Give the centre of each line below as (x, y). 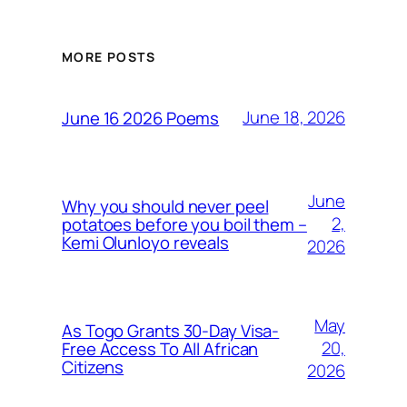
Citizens (93, 367)
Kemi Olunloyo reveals (145, 242)
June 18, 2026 (294, 118)
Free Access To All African (160, 348)
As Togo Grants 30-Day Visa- (171, 330)
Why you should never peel (165, 206)
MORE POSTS (109, 56)
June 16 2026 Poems (141, 118)
